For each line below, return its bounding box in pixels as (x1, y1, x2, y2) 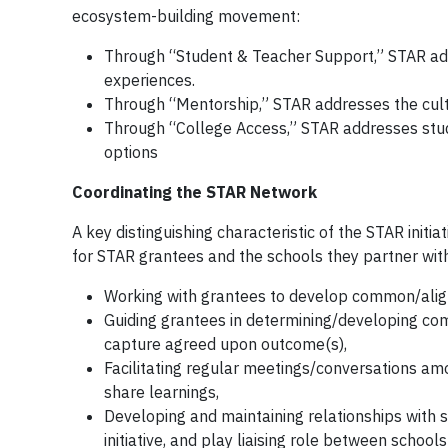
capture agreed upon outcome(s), (104, 334, 347, 355)
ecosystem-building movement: (72, 6, 300, 27)
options (104, 142, 158, 163)
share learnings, (104, 382, 219, 403)
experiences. (104, 70, 195, 91)
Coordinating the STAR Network (72, 182, 317, 203)
